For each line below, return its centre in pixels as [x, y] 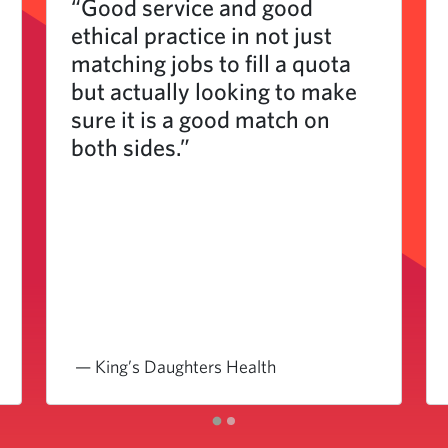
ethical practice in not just [201, 35]
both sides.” [130, 147]
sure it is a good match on [200, 119]
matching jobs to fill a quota [211, 63]
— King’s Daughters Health [175, 366]
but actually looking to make [214, 91]
